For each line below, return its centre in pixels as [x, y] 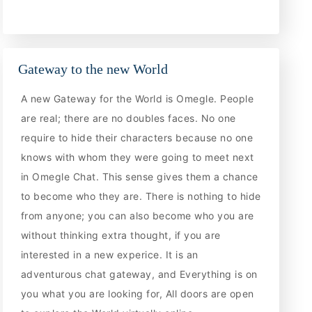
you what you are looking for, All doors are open [137, 294]
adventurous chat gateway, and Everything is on [139, 274]
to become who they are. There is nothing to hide [141, 196]
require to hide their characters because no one [137, 138]
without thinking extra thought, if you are [120, 235]
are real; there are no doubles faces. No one [128, 118]
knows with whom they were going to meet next [137, 157]
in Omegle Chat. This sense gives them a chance [139, 177]
